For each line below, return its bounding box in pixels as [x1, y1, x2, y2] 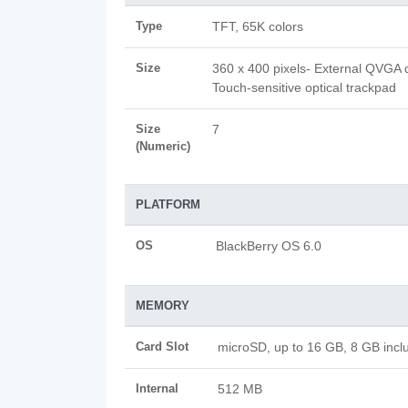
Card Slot [136, 340, 189, 353]
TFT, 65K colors [212, 19, 303, 34]
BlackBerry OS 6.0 [216, 239, 321, 253]
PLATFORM [136, 198, 200, 211]
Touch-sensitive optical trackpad [212, 80, 396, 95]
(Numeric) [136, 139, 190, 153]
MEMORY [136, 299, 189, 312]
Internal [136, 382, 178, 395]
